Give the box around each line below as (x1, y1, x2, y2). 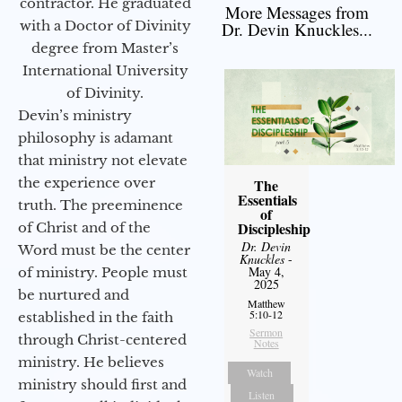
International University (22, 61, 188, 79)
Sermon (249, 324, 284, 339)
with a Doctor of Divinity (19, 16, 191, 34)
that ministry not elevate (18, 151, 188, 169)
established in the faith (18, 308, 173, 326)
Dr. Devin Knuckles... (222, 17, 372, 40)
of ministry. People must (18, 263, 188, 281)
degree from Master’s (31, 39, 179, 57)
